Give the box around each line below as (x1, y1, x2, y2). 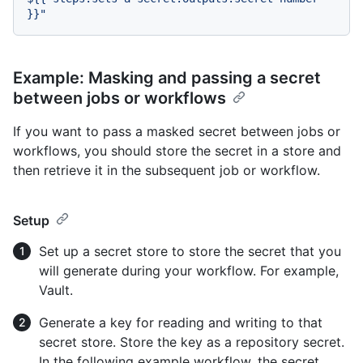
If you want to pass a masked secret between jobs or (13, 123, 340, 139)
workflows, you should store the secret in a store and (13, 143, 341, 159)
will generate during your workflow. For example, (39, 263, 339, 279)
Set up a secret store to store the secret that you (39, 243, 341, 259)
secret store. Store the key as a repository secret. (39, 334, 344, 350)
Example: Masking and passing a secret (13, 68, 321, 88)
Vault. (39, 282, 73, 298)
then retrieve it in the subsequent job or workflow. (13, 162, 320, 178)
